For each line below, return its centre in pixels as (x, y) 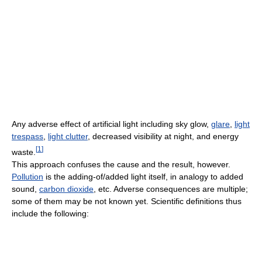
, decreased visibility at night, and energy (163, 136)
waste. (24, 152)
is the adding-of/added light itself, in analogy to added (143, 176)
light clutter (68, 136)
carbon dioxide (66, 189)
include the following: (50, 213)
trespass (27, 136)
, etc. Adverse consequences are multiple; (171, 189)
